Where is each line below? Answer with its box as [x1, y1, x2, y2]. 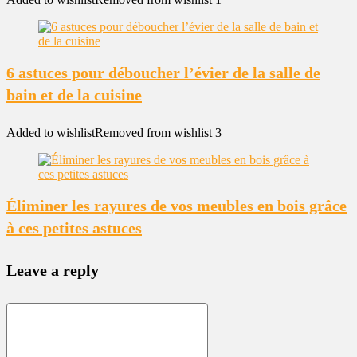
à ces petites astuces [6, 219, 142, 237]
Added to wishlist [6, 126, 95, 139]
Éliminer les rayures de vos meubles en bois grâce [6, 197, 347, 214]
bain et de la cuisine [6, 86, 142, 104]
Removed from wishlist [95, 126, 212, 139]
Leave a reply [6, 261, 99, 279]
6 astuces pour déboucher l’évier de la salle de [6, 64, 320, 81]
